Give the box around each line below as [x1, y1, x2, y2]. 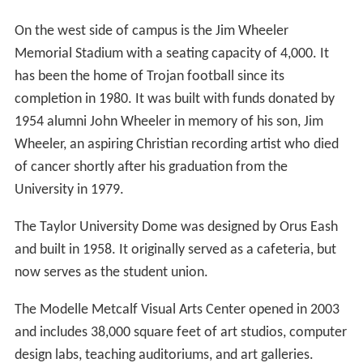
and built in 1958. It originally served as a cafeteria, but [14, 242, 336, 258]
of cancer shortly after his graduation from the [14, 160, 288, 176]
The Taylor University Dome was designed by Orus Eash [14, 220, 338, 236]
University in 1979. [14, 182, 124, 199]
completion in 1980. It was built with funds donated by [14, 92, 335, 108]
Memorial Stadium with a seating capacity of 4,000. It [14, 46, 329, 62]
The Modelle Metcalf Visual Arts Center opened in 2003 [14, 302, 340, 318]
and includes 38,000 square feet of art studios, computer [14, 325, 347, 341]
